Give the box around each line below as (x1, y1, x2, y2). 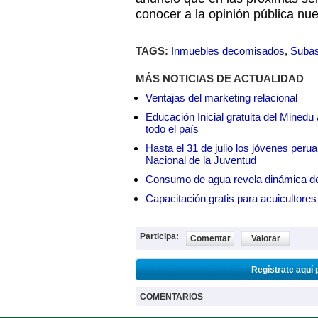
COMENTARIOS (140, 292, 203, 302)
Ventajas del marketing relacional (146, 92, 297, 104)
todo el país (146, 123, 199, 135)
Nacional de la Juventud (146, 154, 256, 166)
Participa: (140, 231, 179, 241)
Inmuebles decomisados (171, 45, 285, 57)
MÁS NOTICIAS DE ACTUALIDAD (136, 72, 304, 84)
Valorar (251, 234, 280, 243)
